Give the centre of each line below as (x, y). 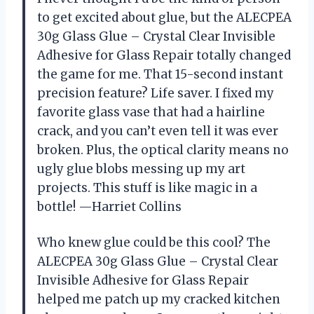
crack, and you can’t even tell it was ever (158, 131)
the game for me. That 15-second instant (160, 75)
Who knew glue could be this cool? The (154, 243)
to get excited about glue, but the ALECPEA (164, 18)
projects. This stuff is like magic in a (147, 188)
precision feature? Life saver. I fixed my (156, 94)
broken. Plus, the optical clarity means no (163, 150)
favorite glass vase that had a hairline (151, 112)
